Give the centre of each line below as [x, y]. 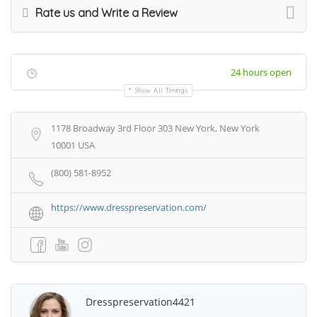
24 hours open [261, 73]
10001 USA [73, 145]
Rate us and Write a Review [105, 13]
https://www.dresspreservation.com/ [129, 208]
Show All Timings [162, 91]
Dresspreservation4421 [140, 302]
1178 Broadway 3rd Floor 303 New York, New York [155, 128]
